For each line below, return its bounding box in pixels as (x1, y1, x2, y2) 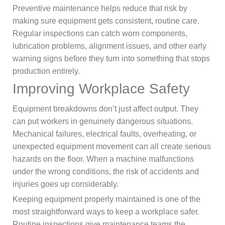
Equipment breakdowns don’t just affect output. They (13, 104, 198, 114)
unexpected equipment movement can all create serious (13, 142, 211, 151)
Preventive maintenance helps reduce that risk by (13, 4, 187, 13)
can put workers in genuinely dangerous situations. (13, 117, 193, 126)
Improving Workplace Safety (13, 81, 190, 97)
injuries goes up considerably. (13, 180, 119, 189)
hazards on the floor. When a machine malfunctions (13, 155, 194, 164)
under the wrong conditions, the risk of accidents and (13, 167, 199, 176)
